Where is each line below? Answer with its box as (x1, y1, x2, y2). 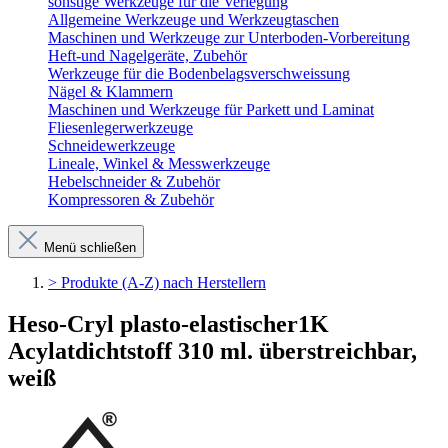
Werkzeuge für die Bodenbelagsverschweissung (48, 64, 350, 82)
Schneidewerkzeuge (48, 136, 175, 154)
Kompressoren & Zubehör (48, 190, 214, 208)
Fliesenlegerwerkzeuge (48, 118, 193, 136)
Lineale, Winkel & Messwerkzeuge (48, 154, 270, 172)
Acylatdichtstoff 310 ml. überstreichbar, (8, 338, 417, 365)
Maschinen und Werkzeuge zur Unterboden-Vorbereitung (48, 28, 410, 46)
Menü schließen (40, 239, 136, 255)
